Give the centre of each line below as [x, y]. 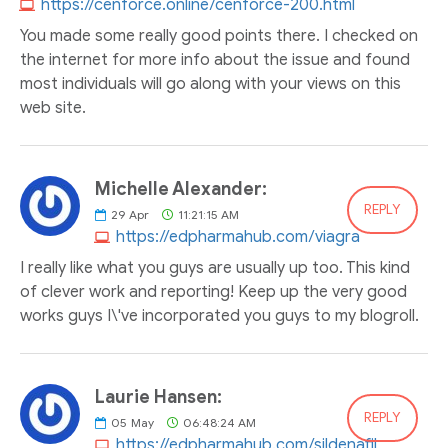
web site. [53, 108]
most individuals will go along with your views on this [210, 84]
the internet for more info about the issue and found [215, 60]
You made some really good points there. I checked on [219, 36]
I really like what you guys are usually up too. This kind [215, 268]
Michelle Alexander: [181, 189]
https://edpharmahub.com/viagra [238, 237]
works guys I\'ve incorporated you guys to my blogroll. [219, 316]
